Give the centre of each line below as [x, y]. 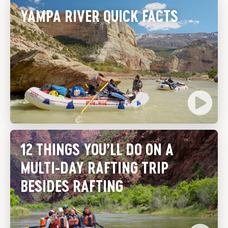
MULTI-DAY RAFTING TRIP [94, 167]
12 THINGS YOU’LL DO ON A [97, 149]
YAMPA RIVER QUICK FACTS [99, 16]
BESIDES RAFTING [72, 186]
